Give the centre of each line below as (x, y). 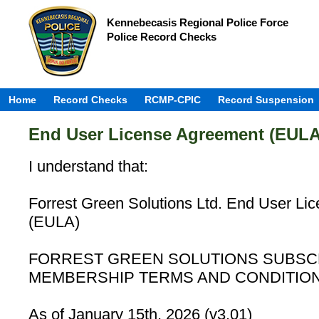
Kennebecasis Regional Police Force (198, 22)
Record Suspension (266, 100)
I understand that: (88, 166)
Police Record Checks (162, 37)
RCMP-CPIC (173, 100)
